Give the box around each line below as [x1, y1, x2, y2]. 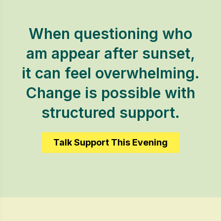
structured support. [41, 104, 180, 121]
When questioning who [29, 25, 192, 42]
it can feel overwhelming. [22, 64, 199, 82]
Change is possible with [26, 84, 195, 102]
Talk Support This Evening [53, 137, 168, 147]
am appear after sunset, [26, 44, 195, 62]
